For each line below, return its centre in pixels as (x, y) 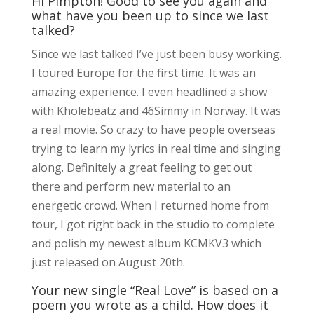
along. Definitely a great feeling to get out (141, 167)
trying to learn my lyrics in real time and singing (156, 148)
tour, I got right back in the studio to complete (153, 224)
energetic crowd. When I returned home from (150, 205)
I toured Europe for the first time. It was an (143, 73)
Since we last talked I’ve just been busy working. (156, 54)
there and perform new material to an (131, 186)
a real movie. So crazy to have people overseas (153, 129)
